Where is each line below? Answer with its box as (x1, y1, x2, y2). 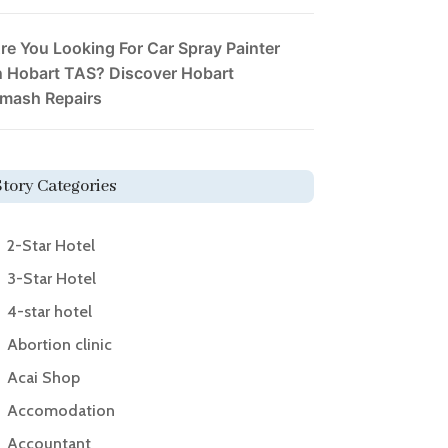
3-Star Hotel (6, 269, 96, 289)
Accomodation (6, 401, 115, 421)
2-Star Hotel (6, 236, 95, 256)
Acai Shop (6, 368, 80, 388)
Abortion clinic (6, 335, 112, 355)
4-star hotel (6, 302, 92, 322)
